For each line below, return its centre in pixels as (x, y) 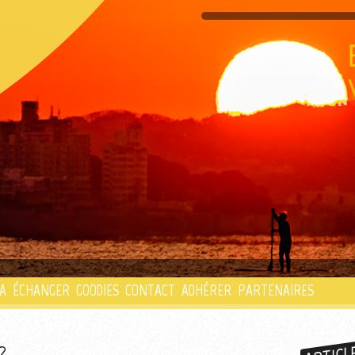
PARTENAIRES (276, 290)
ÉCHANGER (41, 290)
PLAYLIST (159, 170)
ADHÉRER (206, 290)
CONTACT (150, 290)
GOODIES (97, 290)
